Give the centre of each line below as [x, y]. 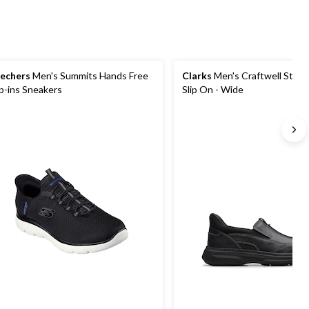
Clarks [197, 76]
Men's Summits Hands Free [89, 76]
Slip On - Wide [213, 89]
